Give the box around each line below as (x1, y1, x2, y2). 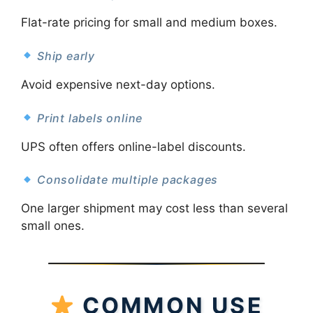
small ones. (21, 219, 85, 233)
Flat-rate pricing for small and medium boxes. (21, 15, 277, 30)
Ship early (34, 48, 96, 63)
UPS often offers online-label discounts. (21, 139, 246, 154)
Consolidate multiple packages (34, 173, 219, 187)
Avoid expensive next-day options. (21, 78, 215, 92)
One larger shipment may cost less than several (21, 201, 288, 216)
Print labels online (34, 110, 143, 125)
